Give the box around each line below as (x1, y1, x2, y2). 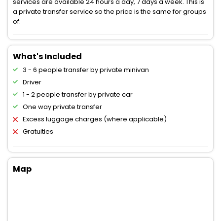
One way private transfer (23, 102, 102, 112)
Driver (23, 77, 41, 87)
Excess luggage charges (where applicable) (23, 114, 167, 124)
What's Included (13, 51, 82, 63)
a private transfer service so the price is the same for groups (13, 7, 206, 17)
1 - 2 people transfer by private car (23, 90, 133, 100)
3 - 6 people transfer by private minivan (23, 65, 149, 75)
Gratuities (23, 127, 53, 137)
